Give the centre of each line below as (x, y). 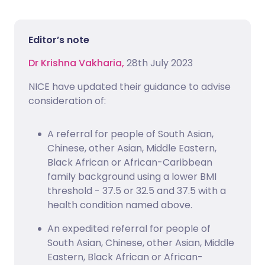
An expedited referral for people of (129, 229)
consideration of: (67, 101)
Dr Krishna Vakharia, (77, 63)
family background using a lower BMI (132, 177)
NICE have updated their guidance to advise (130, 87)
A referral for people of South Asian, (130, 134)
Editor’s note (59, 40)
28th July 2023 (160, 63)
